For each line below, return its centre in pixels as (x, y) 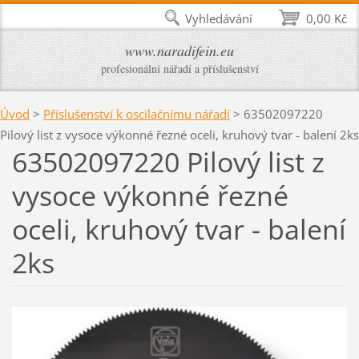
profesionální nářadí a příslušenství (179, 69)
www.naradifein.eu (179, 50)
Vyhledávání (219, 18)
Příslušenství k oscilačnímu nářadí (137, 113)
